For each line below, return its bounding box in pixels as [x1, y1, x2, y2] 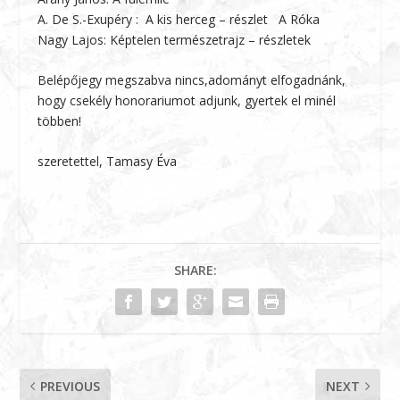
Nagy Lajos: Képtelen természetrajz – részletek [37, 30, 312, 48]
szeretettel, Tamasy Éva [37, 153, 178, 171]
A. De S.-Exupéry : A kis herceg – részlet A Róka [37, 10, 321, 28]
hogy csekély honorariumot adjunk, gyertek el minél [37, 91, 337, 109]
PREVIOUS [40, 378, 101, 396]
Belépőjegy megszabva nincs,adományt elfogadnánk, [37, 71, 346, 88]
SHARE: [174, 262, 217, 279]
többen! [37, 112, 82, 129]
